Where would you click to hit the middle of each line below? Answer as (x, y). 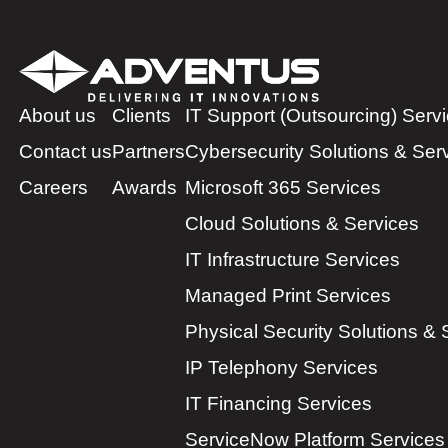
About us (57, 115)
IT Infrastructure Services (292, 259)
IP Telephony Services (281, 367)
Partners (148, 151)
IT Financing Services (278, 403)
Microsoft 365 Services (283, 187)
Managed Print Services (288, 295)
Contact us (65, 151)
